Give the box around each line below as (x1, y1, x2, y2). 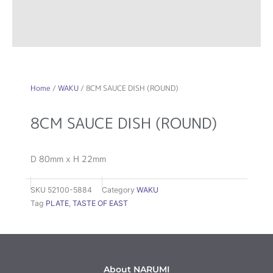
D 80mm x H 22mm (30, 153, 106, 165)
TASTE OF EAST (73, 198, 128, 208)
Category (102, 185, 135, 194)
